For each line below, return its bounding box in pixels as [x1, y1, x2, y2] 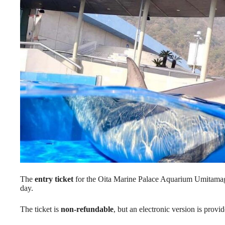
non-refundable [61, 205, 114, 213]
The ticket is [20, 205, 61, 213]
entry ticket [35, 175, 73, 183]
